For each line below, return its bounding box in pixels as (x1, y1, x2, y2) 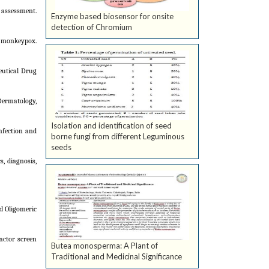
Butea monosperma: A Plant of (51, 241, 158, 251)
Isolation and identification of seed (51, 121, 172, 131)
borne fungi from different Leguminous (51, 131, 184, 142)
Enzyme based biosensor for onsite (51, 11, 174, 22)
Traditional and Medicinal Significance (51, 252, 182, 262)
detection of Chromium (51, 22, 132, 32)
